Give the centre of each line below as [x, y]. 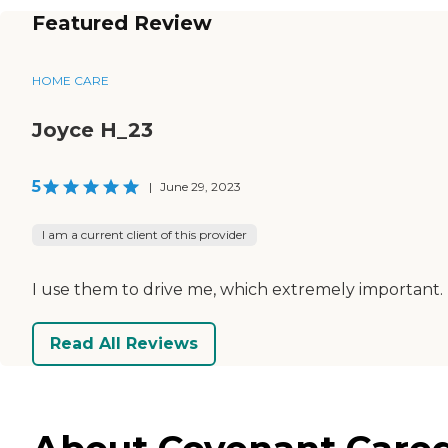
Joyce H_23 [92, 129]
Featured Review [122, 22]
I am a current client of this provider [144, 234]
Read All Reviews [124, 344]
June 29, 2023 [200, 186]
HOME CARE [70, 80]
